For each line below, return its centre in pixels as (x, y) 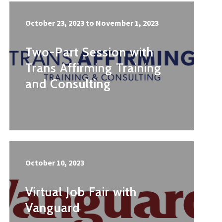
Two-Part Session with (89, 52)
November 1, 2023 (127, 23)
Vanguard (53, 208)
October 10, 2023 (55, 163)
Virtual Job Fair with (81, 192)
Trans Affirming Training (93, 68)
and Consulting (68, 84)
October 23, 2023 (55, 23)
